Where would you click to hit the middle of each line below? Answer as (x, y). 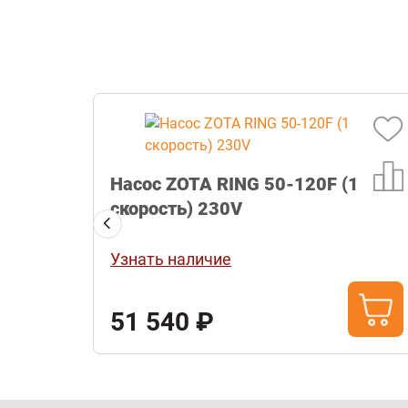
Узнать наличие (171, 260)
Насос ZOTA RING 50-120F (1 (235, 184)
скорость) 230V (176, 209)
